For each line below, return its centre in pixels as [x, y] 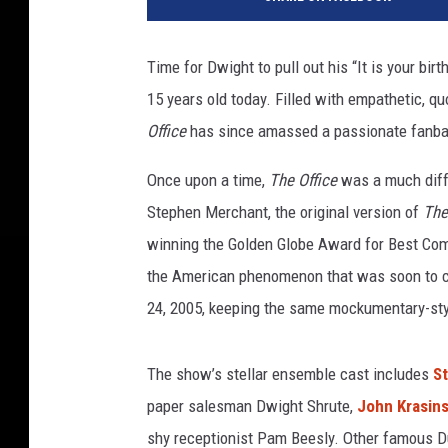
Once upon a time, [208, 179]
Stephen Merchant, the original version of [285, 211]
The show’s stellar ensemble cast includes [290, 373]
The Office [305, 179]
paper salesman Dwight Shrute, [252, 405]
